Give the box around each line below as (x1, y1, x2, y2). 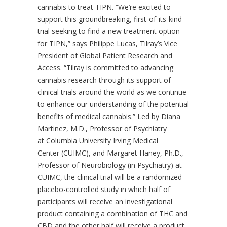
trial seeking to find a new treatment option (37, 26, 180, 36)
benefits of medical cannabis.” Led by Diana (37, 111, 180, 121)
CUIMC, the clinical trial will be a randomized (37, 172, 182, 182)
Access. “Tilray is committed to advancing (37, 63, 173, 72)
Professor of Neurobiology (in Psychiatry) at (37, 160, 182, 170)
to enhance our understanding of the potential (37, 99, 189, 109)
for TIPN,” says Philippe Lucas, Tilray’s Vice (37, 39, 177, 48)
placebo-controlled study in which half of (37, 184, 170, 194)
